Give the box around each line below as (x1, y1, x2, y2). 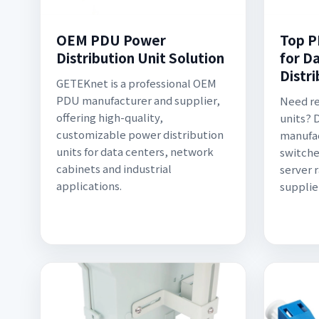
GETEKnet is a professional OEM (56, 75, 216, 90)
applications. (56, 178, 122, 193)
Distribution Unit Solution (56, 48, 224, 67)
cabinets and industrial (56, 161, 172, 176)
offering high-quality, (56, 110, 163, 125)
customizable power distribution (56, 127, 224, 142)
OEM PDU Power (56, 30, 166, 49)
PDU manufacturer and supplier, (56, 93, 220, 108)
